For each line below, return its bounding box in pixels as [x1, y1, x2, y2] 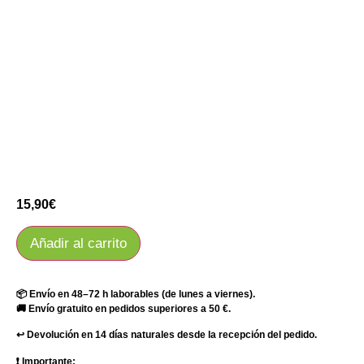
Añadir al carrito [30, 235, 127, 251]
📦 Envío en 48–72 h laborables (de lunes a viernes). [16, 288, 255, 300]
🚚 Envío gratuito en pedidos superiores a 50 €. [16, 302, 231, 314]
